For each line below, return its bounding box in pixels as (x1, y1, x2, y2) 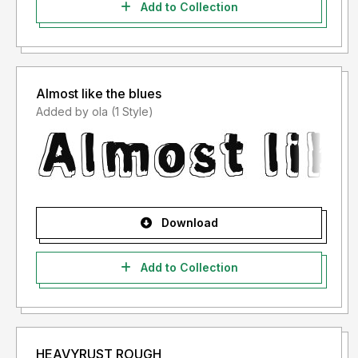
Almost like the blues (36, 86, 161, 102)
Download (157, 216, 218, 230)
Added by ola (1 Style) (111, 105, 153, 119)
